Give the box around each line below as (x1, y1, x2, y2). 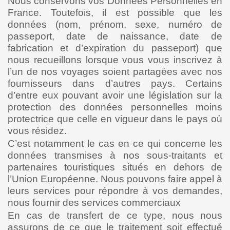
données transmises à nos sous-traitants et (8, 150, 222, 161)
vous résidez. (8, 125, 67, 136)
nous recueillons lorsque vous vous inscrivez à (8, 54, 222, 65)
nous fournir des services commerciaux (8, 197, 181, 208)
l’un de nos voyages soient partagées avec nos (8, 66, 222, 77)
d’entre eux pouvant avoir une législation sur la (8, 90, 222, 101)
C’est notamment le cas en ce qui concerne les (8, 138, 222, 149)
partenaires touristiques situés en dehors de (8, 162, 222, 172)
